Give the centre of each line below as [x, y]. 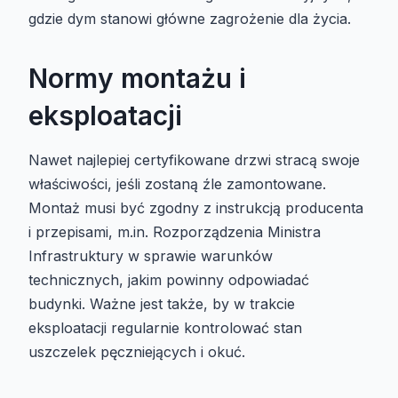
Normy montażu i [137, 79]
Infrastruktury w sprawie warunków [151, 256]
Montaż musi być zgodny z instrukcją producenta [196, 208]
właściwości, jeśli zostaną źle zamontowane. [177, 184]
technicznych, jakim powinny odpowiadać [169, 280]
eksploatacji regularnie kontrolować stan [165, 328]
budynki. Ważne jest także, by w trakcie [162, 304]
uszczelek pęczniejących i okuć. [137, 352]
